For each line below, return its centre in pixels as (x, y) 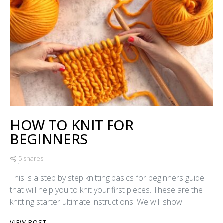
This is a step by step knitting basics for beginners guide (107, 177)
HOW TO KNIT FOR (72, 125)
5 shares (31, 158)
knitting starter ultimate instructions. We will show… (99, 201)
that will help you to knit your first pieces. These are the (106, 189)
